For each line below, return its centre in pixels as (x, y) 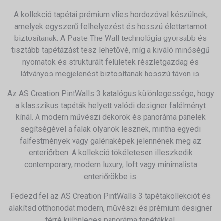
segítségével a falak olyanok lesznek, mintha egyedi (110, 129)
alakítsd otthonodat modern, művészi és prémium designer (110, 208)
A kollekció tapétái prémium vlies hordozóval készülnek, (110, 15)
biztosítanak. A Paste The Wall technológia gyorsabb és (110, 38)
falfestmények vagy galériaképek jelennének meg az (110, 141)
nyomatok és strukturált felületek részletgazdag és (110, 62)
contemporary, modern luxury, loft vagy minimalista (110, 165)
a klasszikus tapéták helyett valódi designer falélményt (110, 105)
